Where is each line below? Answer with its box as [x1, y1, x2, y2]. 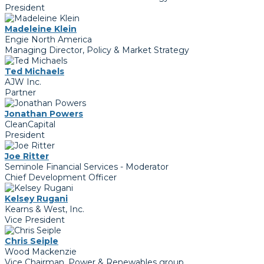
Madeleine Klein [5, 24, 77, 35]
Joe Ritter [5, 151, 49, 162]
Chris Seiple [5, 236, 58, 247]
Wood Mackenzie [5, 246, 77, 258]
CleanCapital [5, 119, 55, 130]
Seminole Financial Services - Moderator [5, 161, 169, 173]
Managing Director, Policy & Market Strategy [5, 45, 189, 56]
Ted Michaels [5, 66, 64, 77]
